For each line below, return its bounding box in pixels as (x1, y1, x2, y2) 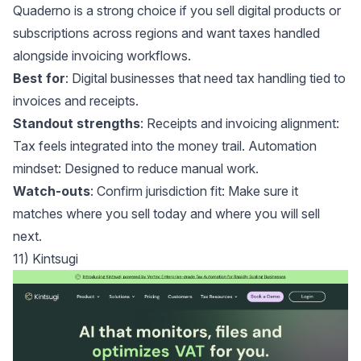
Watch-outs (13, 183, 90, 200)
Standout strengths (13, 115, 140, 132)
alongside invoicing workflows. (13, 48, 191, 64)
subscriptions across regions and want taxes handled (13, 25, 320, 42)
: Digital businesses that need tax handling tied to (65, 70, 346, 87)
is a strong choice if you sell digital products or (71, 2, 341, 19)
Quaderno (13, 2, 71, 19)
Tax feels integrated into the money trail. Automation (13, 138, 317, 155)
